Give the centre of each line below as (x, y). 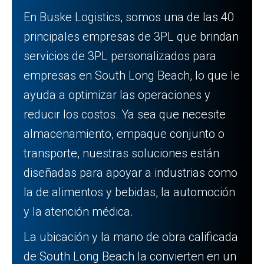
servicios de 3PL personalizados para (120, 56)
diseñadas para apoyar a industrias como (131, 173)
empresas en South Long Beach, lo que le (132, 75)
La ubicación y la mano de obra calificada (131, 237)
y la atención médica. (78, 212)
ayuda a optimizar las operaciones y (117, 95)
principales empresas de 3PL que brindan (131, 37)
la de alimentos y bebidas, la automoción (129, 192)
